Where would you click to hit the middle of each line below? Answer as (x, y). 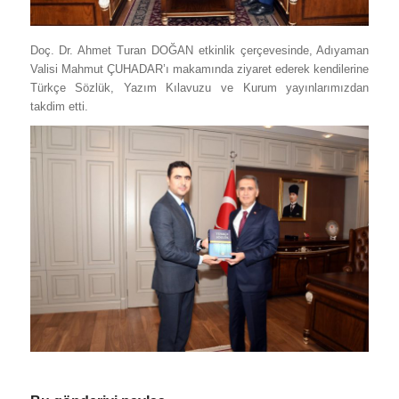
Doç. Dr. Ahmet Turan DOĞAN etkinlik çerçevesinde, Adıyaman (199, 50)
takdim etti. (59, 106)
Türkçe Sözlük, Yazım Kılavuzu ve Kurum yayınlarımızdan (199, 87)
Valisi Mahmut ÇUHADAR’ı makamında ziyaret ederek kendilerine (199, 69)
